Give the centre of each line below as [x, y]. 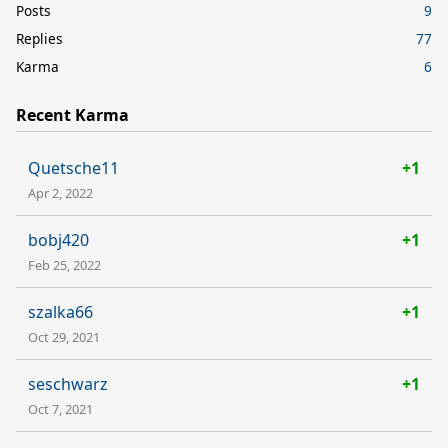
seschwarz [68, 383]
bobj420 [58, 239]
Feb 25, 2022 [64, 264]
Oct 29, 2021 [64, 336]
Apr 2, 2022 [60, 192]
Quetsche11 [73, 167]
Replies [39, 38]
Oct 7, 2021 [60, 408]
